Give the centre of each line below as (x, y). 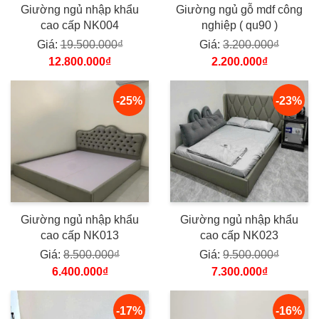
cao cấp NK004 (80, 25)
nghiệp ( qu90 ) (239, 25)
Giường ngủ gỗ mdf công (239, 9)
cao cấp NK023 (261, 235)
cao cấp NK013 (80, 235)
